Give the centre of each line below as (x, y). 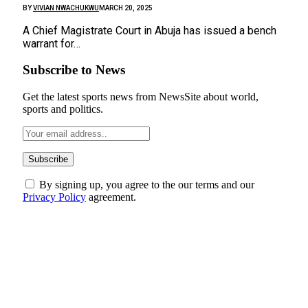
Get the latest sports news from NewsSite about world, (141, 96)
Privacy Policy (54, 197)
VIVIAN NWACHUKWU (66, 8)
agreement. (111, 197)
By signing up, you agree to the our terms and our (145, 184)
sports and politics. (63, 109)
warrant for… (52, 43)
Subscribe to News (74, 70)
